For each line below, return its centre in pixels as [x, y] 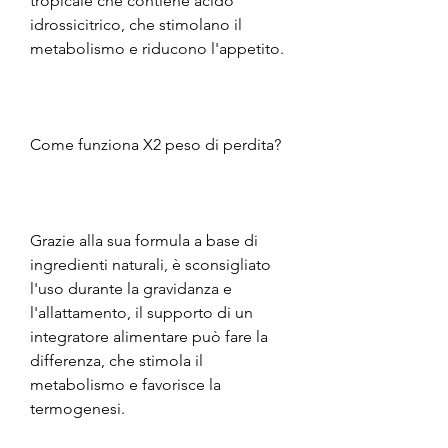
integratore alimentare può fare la [149, 336]
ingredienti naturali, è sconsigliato [150, 264]
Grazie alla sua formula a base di [144, 240]
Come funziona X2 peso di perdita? [155, 144]
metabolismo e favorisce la [125, 384]
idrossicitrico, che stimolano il [136, 24]
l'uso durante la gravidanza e [131, 288]
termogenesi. [77, 408]
